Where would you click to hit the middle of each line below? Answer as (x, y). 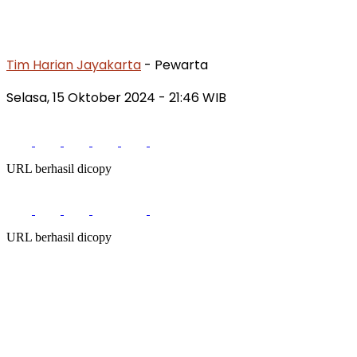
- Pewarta (176, 65)
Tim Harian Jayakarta (74, 65)
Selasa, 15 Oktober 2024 (82, 97)
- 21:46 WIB (192, 97)
